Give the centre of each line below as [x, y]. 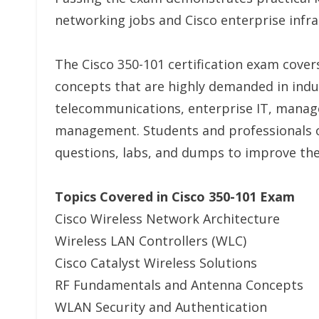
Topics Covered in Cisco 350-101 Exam [175, 197]
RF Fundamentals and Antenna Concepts [179, 285]
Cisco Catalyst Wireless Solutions [156, 263]
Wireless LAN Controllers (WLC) [151, 241]
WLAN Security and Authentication [161, 307]
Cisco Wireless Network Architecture [167, 219]
